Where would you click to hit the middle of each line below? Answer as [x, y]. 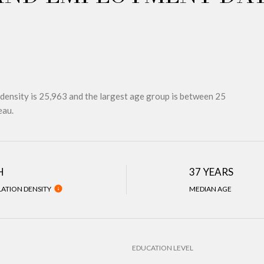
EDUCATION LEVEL [163, 248]
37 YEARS [212, 172]
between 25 [203, 96]
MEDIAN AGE [211, 189]
